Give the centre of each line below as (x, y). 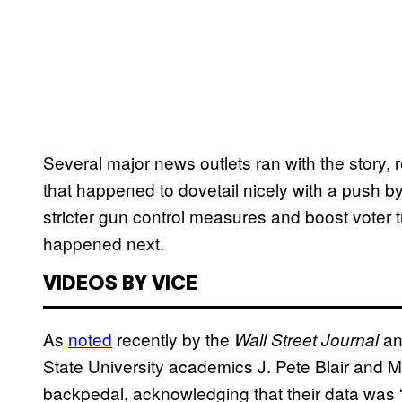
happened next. (104, 243)
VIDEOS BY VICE (120, 285)
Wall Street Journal (306, 340)
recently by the (173, 339)
